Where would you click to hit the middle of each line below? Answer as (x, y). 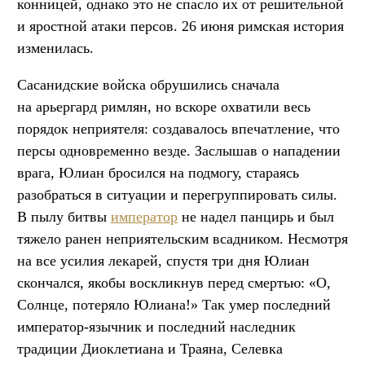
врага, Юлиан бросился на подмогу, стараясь (158, 172)
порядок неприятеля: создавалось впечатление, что (178, 128)
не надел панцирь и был (256, 216)
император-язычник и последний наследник (156, 326)
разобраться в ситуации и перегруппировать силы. (177, 194)
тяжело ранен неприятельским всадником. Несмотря (182, 238)
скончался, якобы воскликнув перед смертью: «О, (174, 282)
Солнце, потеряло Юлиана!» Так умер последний (174, 304)
